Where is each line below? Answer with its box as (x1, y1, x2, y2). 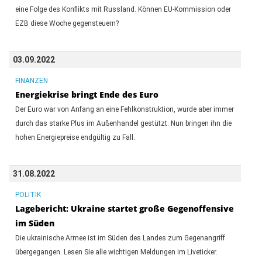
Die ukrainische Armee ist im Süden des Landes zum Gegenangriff (15, 233, 225, 242)
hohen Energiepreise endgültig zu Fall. (15, 133, 135, 142)
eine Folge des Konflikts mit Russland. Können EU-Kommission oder (15, 5, 231, 13)
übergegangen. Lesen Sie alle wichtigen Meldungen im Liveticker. (15, 247, 218, 256)
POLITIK (15, 190, 41, 199)
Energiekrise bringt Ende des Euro (15, 88, 158, 100)
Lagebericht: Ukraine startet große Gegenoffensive (15, 202, 234, 214)
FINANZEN (15, 76, 48, 85)
